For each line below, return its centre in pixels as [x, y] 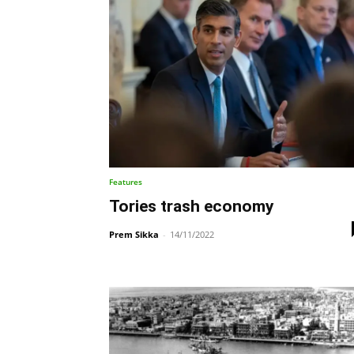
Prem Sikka [134, 234]
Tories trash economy [192, 206]
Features [126, 181]
